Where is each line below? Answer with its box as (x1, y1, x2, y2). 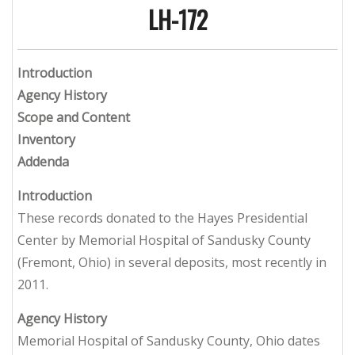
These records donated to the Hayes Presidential (17, 209, 307, 227)
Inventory (17, 131, 75, 149)
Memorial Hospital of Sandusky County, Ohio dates (17, 332, 320, 350)
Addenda (17, 153, 69, 171)
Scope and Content (17, 109, 130, 127)
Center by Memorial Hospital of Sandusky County (17, 231, 311, 250)
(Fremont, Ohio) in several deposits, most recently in (17, 254, 326, 272)
